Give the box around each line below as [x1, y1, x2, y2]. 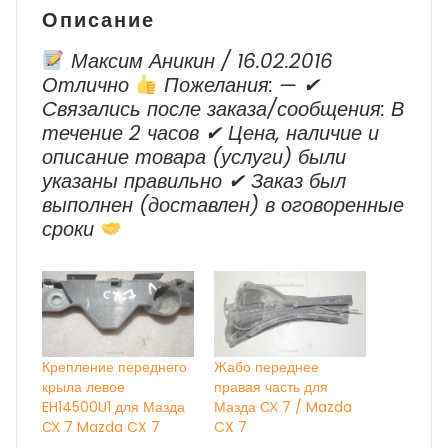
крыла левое [42, 377, 125, 398]
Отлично [42, 70, 135, 99]
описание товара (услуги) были [42, 142, 346, 171]
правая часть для [214, 377, 328, 398]
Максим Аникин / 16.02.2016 [64, 46, 333, 75]
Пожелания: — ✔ [157, 70, 320, 99]
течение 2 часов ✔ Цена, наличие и [42, 118, 379, 147]
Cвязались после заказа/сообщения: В [42, 94, 404, 123]
